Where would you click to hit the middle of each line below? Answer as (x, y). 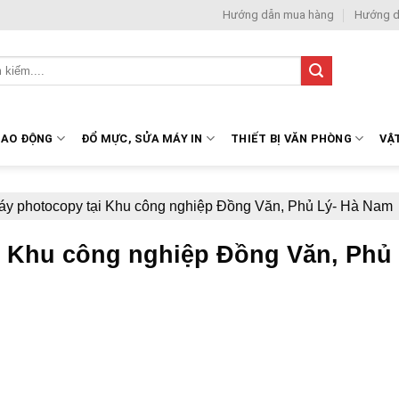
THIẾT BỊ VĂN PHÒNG (291, 138)
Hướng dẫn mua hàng (279, 15)
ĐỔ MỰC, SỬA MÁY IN (142, 138)
